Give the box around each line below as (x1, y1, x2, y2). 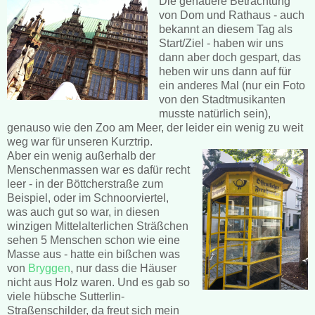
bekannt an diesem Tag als (158, 22, 292, 35)
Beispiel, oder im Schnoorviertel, (7, 191, 169, 204)
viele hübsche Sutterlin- (7, 290, 124, 302)
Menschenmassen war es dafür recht (7, 163, 190, 176)
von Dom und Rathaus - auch (158, 8, 304, 21)
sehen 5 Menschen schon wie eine (7, 233, 180, 246)
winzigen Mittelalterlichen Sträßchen (7, 219, 188, 232)
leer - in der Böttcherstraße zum (7, 177, 163, 190)
